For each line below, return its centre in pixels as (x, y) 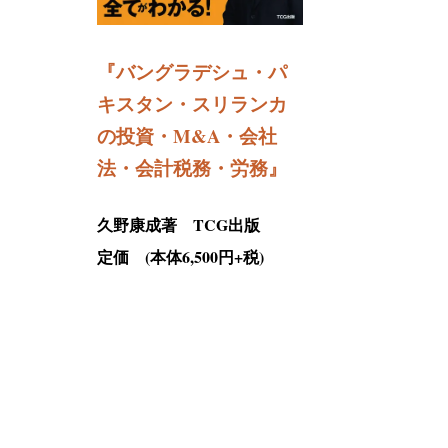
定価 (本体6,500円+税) (180, 256)
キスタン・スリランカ (192, 103)
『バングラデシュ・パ (192, 71)
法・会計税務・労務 (182, 167)
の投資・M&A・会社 (187, 135)
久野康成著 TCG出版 (178, 224)
